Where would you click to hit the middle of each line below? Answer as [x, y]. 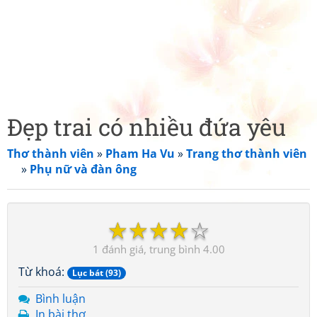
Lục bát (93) [97, 273]
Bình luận [60, 299]
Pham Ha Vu [140, 154]
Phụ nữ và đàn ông [83, 169]
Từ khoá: [43, 272]
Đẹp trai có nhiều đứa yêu [146, 127]
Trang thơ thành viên [247, 154]
